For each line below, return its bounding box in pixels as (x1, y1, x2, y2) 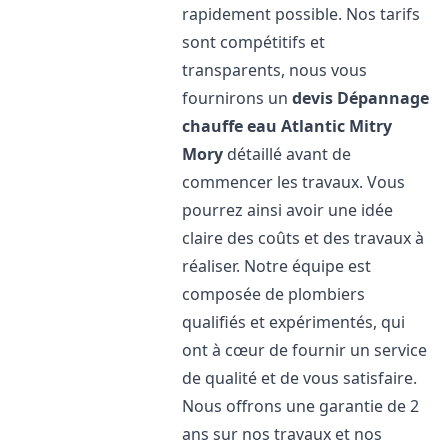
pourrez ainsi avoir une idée (182, 199, 394, 221)
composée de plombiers (182, 283, 366, 305)
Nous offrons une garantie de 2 (182, 395, 420, 417)
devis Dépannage (292, 87, 430, 109)
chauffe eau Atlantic (182, 115, 346, 137)
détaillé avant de (223, 143, 352, 165)
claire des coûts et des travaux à (182, 227, 425, 249)
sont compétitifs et (182, 31, 326, 53)
